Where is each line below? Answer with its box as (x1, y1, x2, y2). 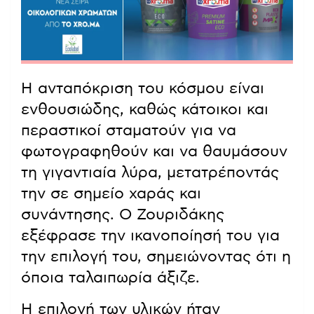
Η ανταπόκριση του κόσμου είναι (21, 81, 264, 97)
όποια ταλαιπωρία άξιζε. (21, 270, 200, 286)
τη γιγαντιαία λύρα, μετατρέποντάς (21, 165, 279, 181)
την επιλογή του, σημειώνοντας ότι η (21, 249, 291, 265)
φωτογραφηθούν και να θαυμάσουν (21, 144, 287, 160)
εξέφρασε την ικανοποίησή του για (21, 228, 280, 244)
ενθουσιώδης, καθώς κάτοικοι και (21, 102, 268, 118)
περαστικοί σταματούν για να (21, 123, 236, 139)
